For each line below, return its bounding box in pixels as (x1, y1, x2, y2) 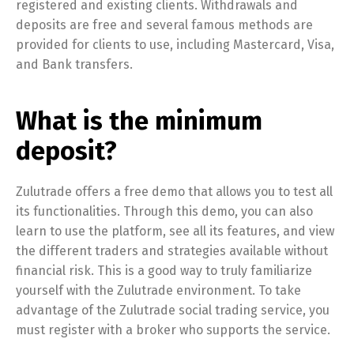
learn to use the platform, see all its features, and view (16, 224, 334, 239)
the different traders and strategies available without (16, 243, 328, 258)
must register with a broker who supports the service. (16, 322, 330, 337)
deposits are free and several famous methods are (16, 17, 313, 32)
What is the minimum (16, 106, 262, 136)
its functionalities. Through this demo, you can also (16, 204, 313, 219)
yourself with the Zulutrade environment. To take (16, 283, 301, 298)
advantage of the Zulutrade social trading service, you (16, 303, 330, 318)
